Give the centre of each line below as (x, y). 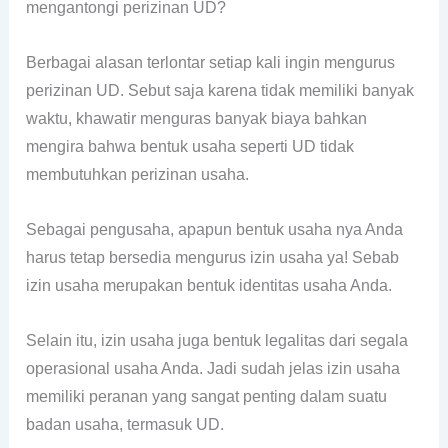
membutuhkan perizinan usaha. (138, 174)
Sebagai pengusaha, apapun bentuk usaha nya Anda (215, 229)
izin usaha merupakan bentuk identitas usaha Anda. (209, 285)
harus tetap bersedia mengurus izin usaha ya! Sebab (213, 257)
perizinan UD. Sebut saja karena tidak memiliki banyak (220, 90)
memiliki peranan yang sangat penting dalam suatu (207, 397)
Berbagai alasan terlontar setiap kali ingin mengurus (211, 62)
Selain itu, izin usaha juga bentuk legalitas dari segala (217, 341)
